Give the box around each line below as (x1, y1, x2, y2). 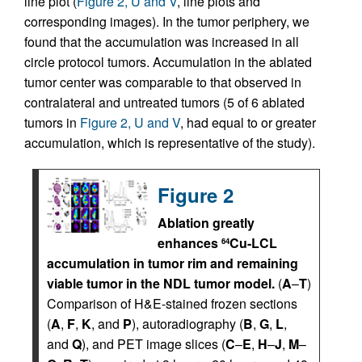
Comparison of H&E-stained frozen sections (47, 294, 297, 313)
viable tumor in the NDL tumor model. (47, 274, 275, 293)
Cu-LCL (229, 234, 277, 252)
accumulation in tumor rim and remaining (47, 254, 298, 272)
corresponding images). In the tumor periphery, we (24, 12, 309, 31)
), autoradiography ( (132, 314, 243, 333)
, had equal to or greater (180, 113, 316, 132)
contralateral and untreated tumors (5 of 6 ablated (24, 93, 305, 112)
